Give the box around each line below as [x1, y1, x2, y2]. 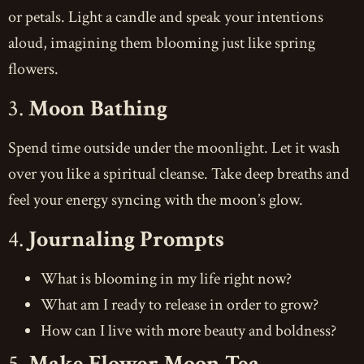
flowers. [8, 58, 58, 80]
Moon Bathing [28, 93, 167, 123]
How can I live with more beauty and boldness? [41, 319, 336, 341]
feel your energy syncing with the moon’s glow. [8, 188, 303, 210]
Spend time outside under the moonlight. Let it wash [8, 136, 340, 158]
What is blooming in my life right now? [41, 267, 292, 289]
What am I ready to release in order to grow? [41, 293, 318, 315]
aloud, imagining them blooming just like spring [8, 32, 315, 54]
